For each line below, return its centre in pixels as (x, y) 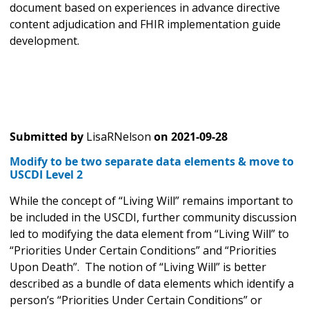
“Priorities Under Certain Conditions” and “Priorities (143, 251)
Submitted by (47, 137)
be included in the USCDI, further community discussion (153, 218)
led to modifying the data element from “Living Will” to (149, 234)
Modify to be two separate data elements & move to (152, 162)
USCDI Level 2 (46, 175)
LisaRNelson (119, 137)
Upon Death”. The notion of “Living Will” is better (138, 267)
